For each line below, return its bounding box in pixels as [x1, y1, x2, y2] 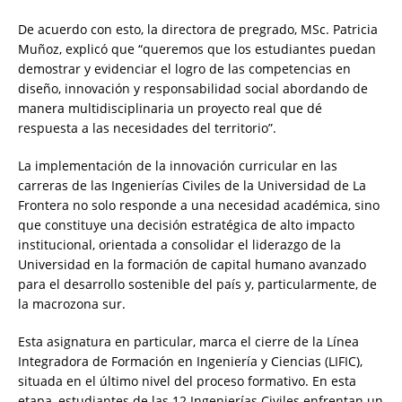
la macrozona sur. [18, 295, 126, 313]
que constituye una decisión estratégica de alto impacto [18, 216, 354, 234]
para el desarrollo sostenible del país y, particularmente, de [18, 275, 377, 293]
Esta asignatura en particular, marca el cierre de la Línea [18, 333, 359, 351]
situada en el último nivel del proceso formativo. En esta [18, 372, 356, 390]
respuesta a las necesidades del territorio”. [18, 119, 276, 137]
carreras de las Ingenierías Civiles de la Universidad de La [18, 177, 366, 195]
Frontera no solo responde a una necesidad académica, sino [18, 197, 380, 214]
